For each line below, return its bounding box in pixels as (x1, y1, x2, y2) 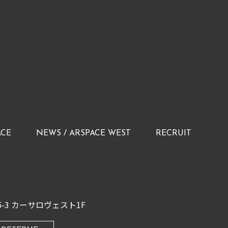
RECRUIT (156, 129, 191, 138)
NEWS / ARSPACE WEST (36, 129, 131, 138)
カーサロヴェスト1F (11, 198, 85, 211)
